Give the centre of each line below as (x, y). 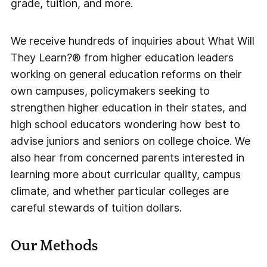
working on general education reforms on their (127, 74)
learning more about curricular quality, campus (126, 175)
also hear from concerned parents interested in (128, 158)
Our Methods (55, 246)
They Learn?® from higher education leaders (122, 58)
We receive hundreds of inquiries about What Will (133, 41)
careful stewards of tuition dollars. (98, 208)
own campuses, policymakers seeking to (111, 91)
